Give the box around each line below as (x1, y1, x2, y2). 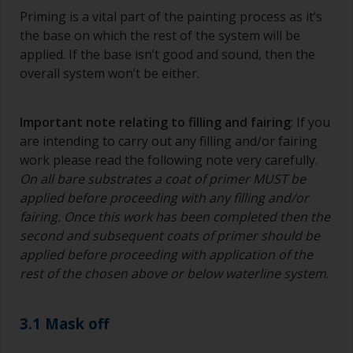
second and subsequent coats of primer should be (20, 227, 320, 245)
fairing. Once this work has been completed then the (20, 208, 330, 226)
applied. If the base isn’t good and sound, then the (20, 46, 315, 64)
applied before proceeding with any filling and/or (20, 189, 309, 207)
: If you (291, 113, 330, 132)
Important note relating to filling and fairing (20, 113, 291, 132)
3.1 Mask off (20, 314, 109, 334)
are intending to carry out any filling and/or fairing (20, 132, 318, 150)
